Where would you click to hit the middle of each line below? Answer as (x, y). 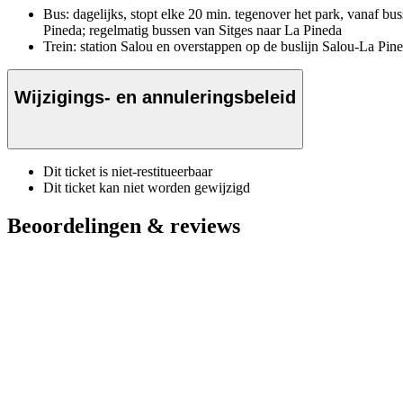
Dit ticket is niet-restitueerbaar (128, 172)
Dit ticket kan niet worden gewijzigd (147, 188)
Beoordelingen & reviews (124, 226)
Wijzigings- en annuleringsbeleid (155, 97)
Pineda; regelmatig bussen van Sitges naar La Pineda (193, 31)
